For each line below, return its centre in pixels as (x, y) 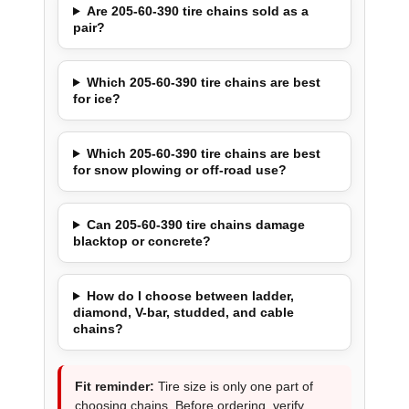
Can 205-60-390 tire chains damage (195, 224)
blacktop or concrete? (142, 241)
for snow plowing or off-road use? (179, 169)
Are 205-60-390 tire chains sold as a (197, 10)
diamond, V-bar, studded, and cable (183, 312)
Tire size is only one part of (233, 386)
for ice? (96, 98)
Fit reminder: (114, 386)
